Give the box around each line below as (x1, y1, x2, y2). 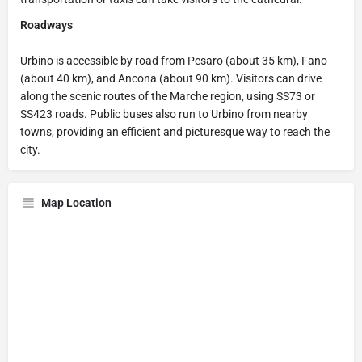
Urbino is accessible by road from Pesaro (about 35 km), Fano (20, 53, 327, 67)
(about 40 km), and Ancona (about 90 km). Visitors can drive (20, 71, 322, 85)
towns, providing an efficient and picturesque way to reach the (20, 124, 330, 138)
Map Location (41, 196, 112, 209)
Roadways (20, 18, 73, 32)
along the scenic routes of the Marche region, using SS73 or (20, 89, 315, 103)
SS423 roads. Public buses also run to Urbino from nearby (20, 107, 308, 120)
